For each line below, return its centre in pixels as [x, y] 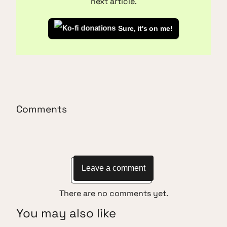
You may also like [66, 213]
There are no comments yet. [113, 194]
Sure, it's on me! [145, 28]
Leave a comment [113, 168]
